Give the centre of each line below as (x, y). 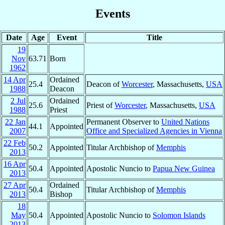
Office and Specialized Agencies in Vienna (154, 131)
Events (113, 13)
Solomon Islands (179, 215)
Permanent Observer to (124, 122)
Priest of (100, 105)
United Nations (185, 122)
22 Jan (15, 122)
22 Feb (15, 143)
